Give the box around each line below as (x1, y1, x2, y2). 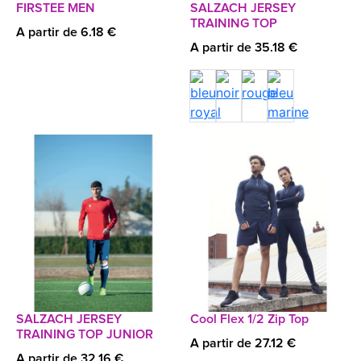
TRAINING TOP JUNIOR (16, 328, 153, 341)
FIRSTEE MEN (16, 2, 95, 15)
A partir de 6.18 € (16, 26, 116, 39)
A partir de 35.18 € (190, 41, 297, 54)
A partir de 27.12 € (190, 337, 296, 350)
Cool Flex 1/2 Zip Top (190, 313, 309, 326)
